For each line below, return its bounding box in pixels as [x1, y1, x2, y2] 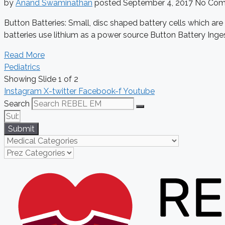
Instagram [4, 86, 42, 96]
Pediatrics [4, 62, 40, 72]
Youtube [123, 86, 155, 96]
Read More [4, 50, 45, 60]
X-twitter [44, 86, 76, 96]
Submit [8, 124, 35, 134]
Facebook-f [78, 86, 122, 96]
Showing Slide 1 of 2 [4, 74, 78, 84]
